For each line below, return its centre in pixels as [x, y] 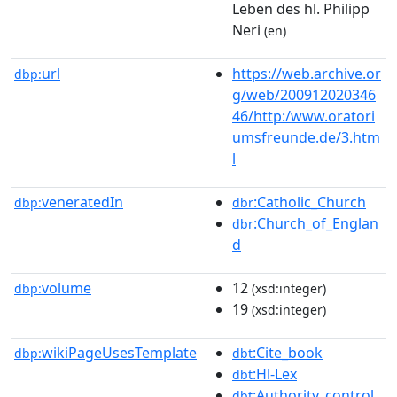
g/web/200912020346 [304, 94]
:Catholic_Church [310, 202]
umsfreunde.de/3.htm [306, 137]
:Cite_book [288, 352]
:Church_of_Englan [316, 223]
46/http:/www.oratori [304, 116]
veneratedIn [82, 202]
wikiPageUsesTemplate [119, 352]
